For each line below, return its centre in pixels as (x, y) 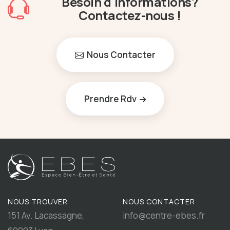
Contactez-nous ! (130, 15)
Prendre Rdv (110, 99)
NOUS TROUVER (38, 202)
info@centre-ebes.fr (164, 216)
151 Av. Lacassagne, (46, 216)
